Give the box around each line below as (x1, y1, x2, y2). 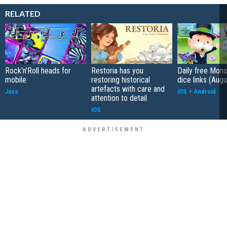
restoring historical (91, 74, 150, 85)
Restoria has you (91, 65, 143, 75)
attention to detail (91, 93, 147, 103)
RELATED (5, 8, 41, 18)
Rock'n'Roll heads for (5, 65, 71, 75)
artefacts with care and (91, 84, 165, 94)
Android (194, 87, 216, 95)
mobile (5, 74, 26, 85)
